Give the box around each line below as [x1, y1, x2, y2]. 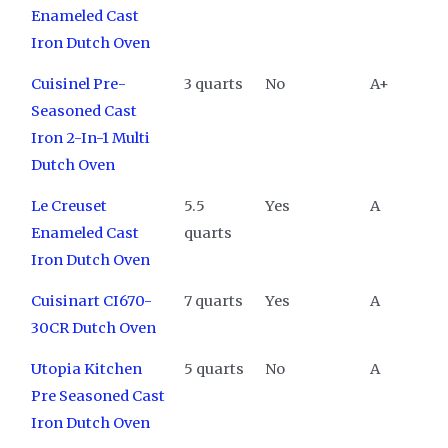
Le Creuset [30, 196, 107, 215]
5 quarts [183, 359, 244, 378]
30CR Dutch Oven [30, 318, 156, 337]
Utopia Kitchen [30, 359, 142, 378]
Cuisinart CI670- [30, 291, 152, 310]
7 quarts [183, 291, 243, 310]
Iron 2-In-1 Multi [30, 128, 150, 147]
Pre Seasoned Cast [30, 386, 165, 405]
